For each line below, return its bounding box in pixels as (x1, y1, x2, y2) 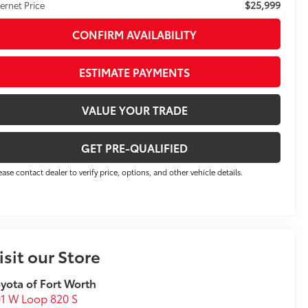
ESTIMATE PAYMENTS (79, 63, 190, 80)
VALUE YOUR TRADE (81, 101, 188, 118)
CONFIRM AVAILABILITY (72, 25, 197, 42)
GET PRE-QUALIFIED (81, 139, 188, 155)
